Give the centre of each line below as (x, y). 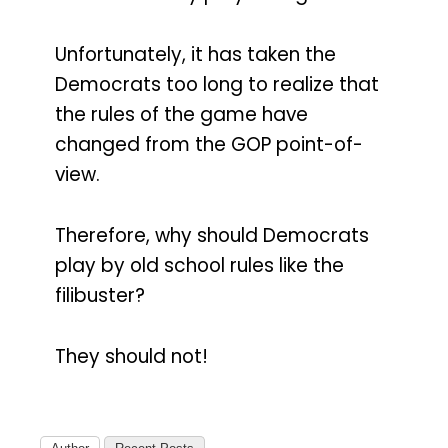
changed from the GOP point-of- (209, 144)
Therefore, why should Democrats (212, 235)
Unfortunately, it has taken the (195, 54)
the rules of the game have (181, 114)
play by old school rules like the (199, 265)
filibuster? (100, 295)
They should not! (131, 356)
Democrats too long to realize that (217, 84)
